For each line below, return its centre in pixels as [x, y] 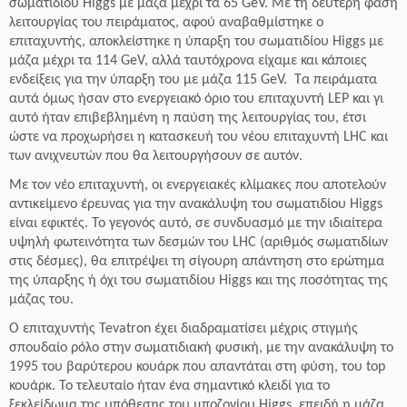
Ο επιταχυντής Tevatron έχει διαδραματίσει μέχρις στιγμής [184, 329]
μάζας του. [41, 300]
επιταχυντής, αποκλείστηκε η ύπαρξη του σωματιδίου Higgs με [196, 42]
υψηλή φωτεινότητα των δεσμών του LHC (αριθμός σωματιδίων [199, 243]
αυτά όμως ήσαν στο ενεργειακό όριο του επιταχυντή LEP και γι [196, 99]
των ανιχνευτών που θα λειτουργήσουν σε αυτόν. [156, 156]
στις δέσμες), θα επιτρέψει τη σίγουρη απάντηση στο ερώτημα [197, 262]
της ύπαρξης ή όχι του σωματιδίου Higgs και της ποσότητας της [199, 281]
